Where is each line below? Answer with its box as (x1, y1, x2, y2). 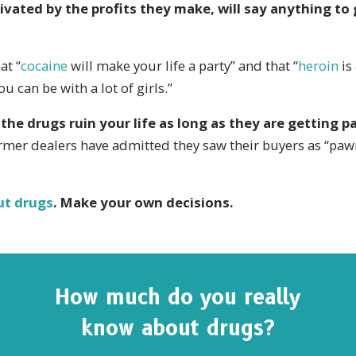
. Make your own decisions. (53, 192, 234, 211)
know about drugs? (81, 315, 275, 341)
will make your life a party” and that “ (68, 56, 298, 75)
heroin (298, 56, 339, 75)
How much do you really (56, 284, 300, 310)
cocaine (21, 56, 68, 75)
